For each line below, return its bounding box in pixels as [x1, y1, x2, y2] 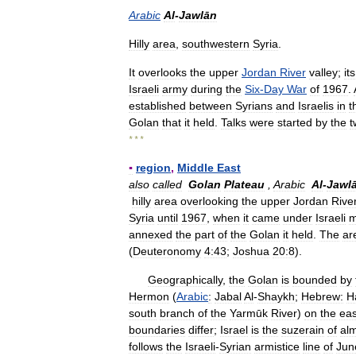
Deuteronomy [133, 245, 201, 257]
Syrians [235, 99, 273, 112]
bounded [292, 273, 337, 286]
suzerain [281, 323, 324, 336]
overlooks [138, 66, 187, 79]
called [153, 178, 182, 191]
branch [160, 307, 195, 319]
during [191, 83, 222, 95]
